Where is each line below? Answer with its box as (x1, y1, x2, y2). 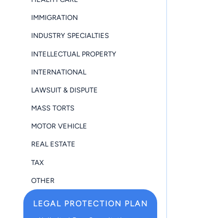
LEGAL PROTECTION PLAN (33, 199, 148, 208)
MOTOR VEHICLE (31, 122, 87, 131)
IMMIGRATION (31, 13, 78, 22)
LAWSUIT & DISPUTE (31, 85, 98, 94)
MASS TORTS (31, 104, 74, 113)
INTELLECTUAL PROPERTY (31, 49, 116, 58)
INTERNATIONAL (31, 67, 86, 76)
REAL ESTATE (31, 140, 75, 149)
